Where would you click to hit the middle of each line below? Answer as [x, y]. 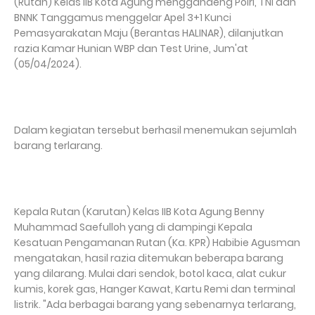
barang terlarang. [59, 146]
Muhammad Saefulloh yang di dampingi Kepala [133, 227]
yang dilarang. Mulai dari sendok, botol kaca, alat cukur [150, 274]
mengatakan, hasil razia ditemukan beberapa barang [149, 258]
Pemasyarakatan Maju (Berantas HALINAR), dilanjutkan [149, 33]
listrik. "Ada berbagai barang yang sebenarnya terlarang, [155, 305]
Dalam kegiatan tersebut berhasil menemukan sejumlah [155, 130]
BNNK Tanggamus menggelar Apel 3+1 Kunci [123, 18]
